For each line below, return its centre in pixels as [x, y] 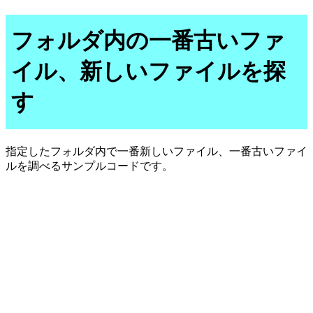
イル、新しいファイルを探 [148, 72]
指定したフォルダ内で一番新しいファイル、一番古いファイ [156, 151]
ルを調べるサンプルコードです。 [89, 166]
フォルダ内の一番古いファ [148, 41]
